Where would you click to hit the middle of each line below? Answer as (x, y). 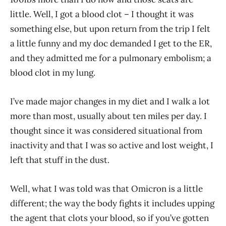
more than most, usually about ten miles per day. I (108, 116)
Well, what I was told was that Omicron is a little (106, 188)
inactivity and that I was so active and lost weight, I (112, 145)
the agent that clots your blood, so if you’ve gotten (109, 218)
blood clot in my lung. (53, 72)
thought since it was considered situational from (106, 130)
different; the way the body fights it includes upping (112, 203)
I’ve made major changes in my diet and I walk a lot (110, 101)
